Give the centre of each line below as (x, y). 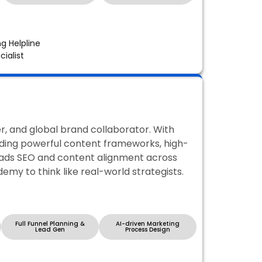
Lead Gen (50, 230)
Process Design (148, 230)
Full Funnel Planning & (50, 224)
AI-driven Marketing (148, 224)
